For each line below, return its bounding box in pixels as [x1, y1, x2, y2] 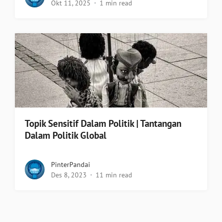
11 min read [96, 170, 132, 180]
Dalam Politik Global [25, 129, 107, 142]
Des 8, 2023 [51, 170, 87, 180]
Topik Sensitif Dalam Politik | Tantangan [25, 117, 181, 130]
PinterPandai [51, 160, 90, 169]
